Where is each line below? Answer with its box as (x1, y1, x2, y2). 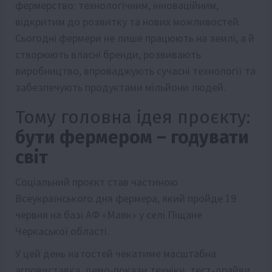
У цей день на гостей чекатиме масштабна (15, 246, 216, 260)
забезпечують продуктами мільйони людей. (15, 80, 228, 94)
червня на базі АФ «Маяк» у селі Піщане (15, 207, 202, 222)
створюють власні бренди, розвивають (15, 47, 201, 61)
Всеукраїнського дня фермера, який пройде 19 (15, 191, 236, 205)
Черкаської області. (15, 223, 109, 238)
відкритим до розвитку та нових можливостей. (15, 14, 241, 29)
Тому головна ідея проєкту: (15, 106, 251, 128)
